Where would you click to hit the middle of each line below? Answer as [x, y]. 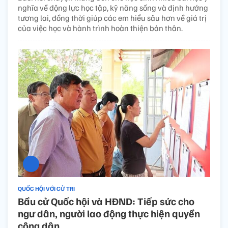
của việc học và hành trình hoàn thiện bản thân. [100, 28]
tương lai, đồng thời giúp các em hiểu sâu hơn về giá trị [112, 18]
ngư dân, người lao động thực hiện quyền [109, 213]
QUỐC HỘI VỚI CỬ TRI [46, 188]
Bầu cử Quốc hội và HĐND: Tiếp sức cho [106, 201]
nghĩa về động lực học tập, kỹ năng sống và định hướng [113, 7]
